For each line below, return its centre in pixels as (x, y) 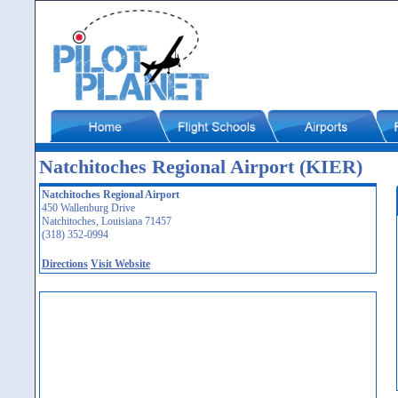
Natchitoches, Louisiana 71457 (107, 221)
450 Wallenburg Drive (88, 208)
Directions (65, 264)
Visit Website (120, 264)
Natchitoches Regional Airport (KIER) (201, 167)
